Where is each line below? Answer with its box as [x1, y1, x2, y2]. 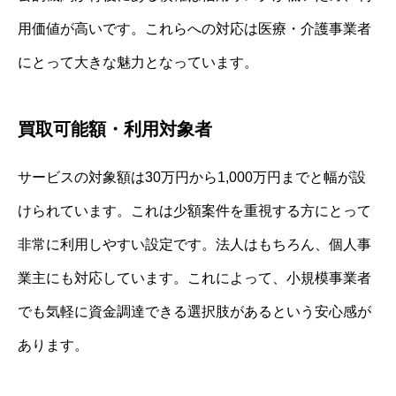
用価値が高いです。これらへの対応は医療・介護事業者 [18, 21, 371, 37]
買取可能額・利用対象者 [18, 119, 212, 140]
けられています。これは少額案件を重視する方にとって [18, 203, 371, 219]
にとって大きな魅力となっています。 [18, 55, 258, 71]
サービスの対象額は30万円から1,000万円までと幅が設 [18, 170, 366, 186]
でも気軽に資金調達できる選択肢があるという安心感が [18, 304, 371, 320]
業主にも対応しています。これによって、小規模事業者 [18, 270, 371, 286]
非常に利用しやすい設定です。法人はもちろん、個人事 [18, 237, 371, 253]
